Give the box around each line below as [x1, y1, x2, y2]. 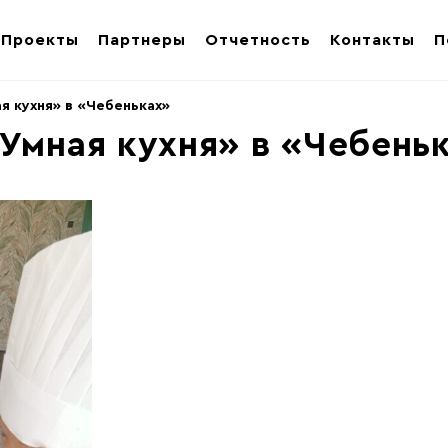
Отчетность [205, 32, 311, 48]
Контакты [330, 32, 415, 48]
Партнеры [98, 32, 186, 48]
